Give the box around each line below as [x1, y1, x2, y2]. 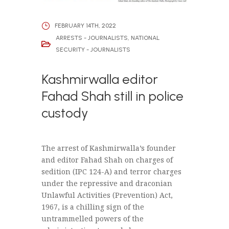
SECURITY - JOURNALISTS [55, 45, 130, 53]
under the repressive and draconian [41, 178, 172, 188]
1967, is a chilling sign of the [41, 201, 144, 212]
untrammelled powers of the [41, 213, 144, 223]
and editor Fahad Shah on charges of [41, 154, 173, 165]
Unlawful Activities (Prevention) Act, [41, 190, 173, 200]
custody [41, 104, 88, 121]
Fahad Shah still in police [41, 87, 184, 104]
